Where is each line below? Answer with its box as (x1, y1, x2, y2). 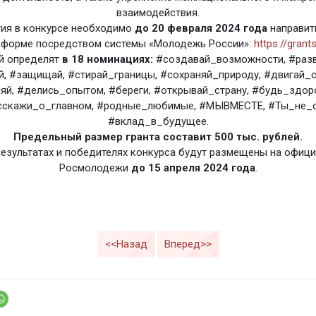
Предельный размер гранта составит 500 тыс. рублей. (13, 130, 303, 143)
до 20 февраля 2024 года (135, 21, 267, 35)
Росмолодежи (59, 161, 131, 174)
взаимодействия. (116, 6, 200, 19)
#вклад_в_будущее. (107, 114, 209, 128)
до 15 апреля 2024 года (130, 161, 255, 174)
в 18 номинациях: (61, 52, 153, 66)
